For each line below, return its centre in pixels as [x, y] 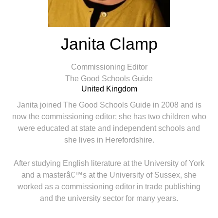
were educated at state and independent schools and [109, 128]
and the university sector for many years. [109, 198]
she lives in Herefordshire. [109, 140]
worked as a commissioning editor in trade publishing [109, 187]
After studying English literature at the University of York [109, 163]
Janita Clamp [109, 44]
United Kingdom [109, 89]
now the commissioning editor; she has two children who [109, 117]
